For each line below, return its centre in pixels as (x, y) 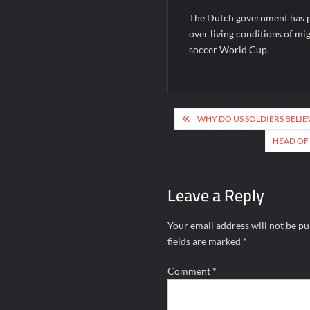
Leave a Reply (216, 195)
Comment (190, 271)
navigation (213, 141)
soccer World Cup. (229, 49)
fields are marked (205, 241)
